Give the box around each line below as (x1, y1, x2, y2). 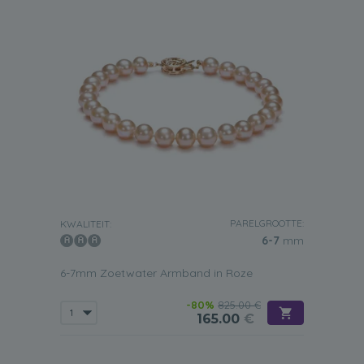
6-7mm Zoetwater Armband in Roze (60, 266, 253, 280)
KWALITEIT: (60, 218, 111, 230)
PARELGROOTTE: (230, 217, 304, 229)
